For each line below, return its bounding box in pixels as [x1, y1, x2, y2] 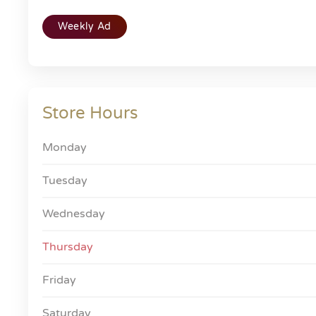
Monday [42, 140, 87, 154]
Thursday [42, 240, 93, 254]
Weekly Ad [58, 20, 111, 32]
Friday [42, 273, 76, 287]
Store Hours [42, 103, 138, 123]
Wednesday [42, 207, 105, 221]
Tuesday [42, 174, 87, 188]
